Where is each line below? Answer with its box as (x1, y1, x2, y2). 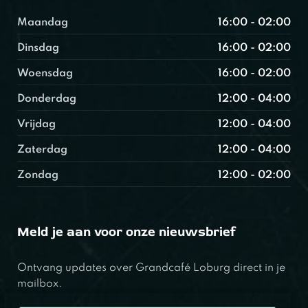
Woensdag (17, 67, 73, 79)
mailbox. (17, 278, 62, 289)
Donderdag (17, 93, 76, 104)
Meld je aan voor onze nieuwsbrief (17, 223, 236, 240)
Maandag (17, 16, 68, 28)
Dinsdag (17, 42, 59, 54)
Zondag (17, 169, 58, 181)
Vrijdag (17, 118, 56, 130)
